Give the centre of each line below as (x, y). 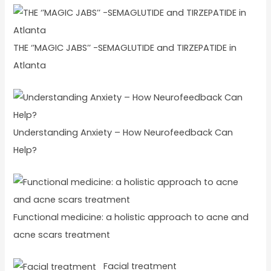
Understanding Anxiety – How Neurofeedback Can (123, 132)
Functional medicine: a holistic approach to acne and (131, 217)
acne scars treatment (62, 234)
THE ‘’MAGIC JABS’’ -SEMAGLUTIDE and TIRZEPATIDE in (125, 48)
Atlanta (30, 66)
